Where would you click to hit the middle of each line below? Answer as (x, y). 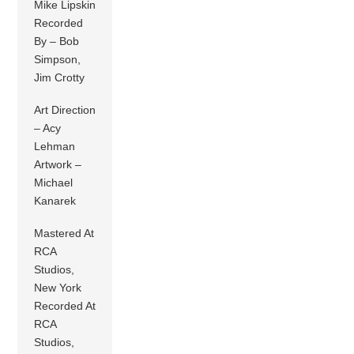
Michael (54, 182)
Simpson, (58, 59)
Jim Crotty (60, 77)
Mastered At (64, 233)
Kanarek (55, 200)
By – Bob (57, 41)
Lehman (55, 146)
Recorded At (65, 306)
